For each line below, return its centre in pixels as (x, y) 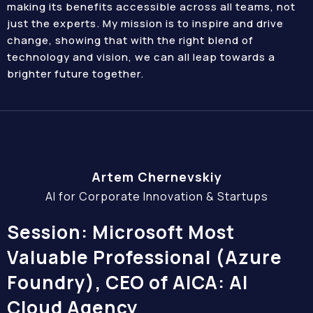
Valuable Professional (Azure (145, 257)
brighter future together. (75, 74)
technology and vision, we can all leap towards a (141, 57)
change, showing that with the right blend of (130, 40)
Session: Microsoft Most (121, 232)
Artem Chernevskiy (156, 177)
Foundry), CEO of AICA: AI (128, 282)
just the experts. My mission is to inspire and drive (145, 23)
